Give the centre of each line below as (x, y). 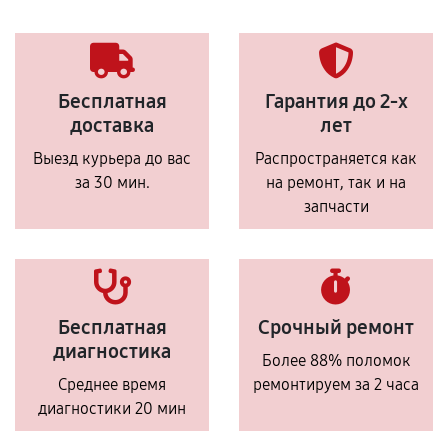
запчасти (336, 207)
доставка (112, 125)
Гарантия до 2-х (336, 101)
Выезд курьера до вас (112, 159)
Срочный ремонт (336, 327)
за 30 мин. (112, 183)
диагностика (112, 351)
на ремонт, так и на (336, 183)
